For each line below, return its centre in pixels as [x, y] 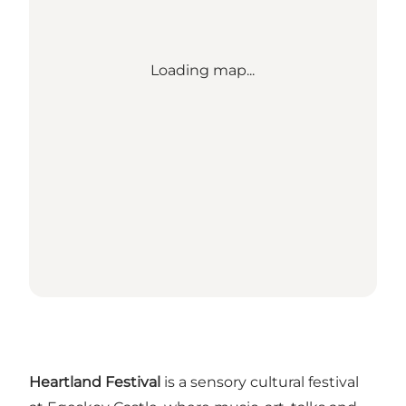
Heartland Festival [95, 382]
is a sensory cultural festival [260, 382]
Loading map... [203, 71]
